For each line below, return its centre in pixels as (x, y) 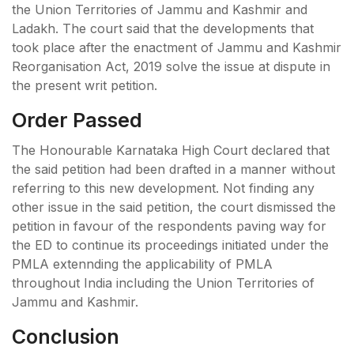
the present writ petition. (85, 85)
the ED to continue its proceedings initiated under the (170, 245)
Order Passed (77, 120)
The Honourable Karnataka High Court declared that (171, 150)
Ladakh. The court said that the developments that (163, 28)
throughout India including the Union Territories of (163, 282)
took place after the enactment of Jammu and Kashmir (177, 47)
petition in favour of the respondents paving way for (169, 226)
